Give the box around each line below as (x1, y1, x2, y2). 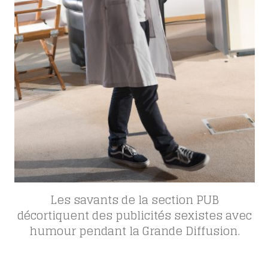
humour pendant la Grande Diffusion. (29, 220, 240, 241)
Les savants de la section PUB (50, 189, 220, 210)
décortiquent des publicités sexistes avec (17, 205, 252, 226)
